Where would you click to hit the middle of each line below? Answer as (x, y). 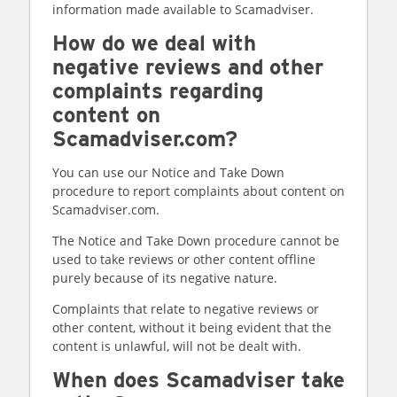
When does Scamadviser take (198, 380)
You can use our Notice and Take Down (168, 172)
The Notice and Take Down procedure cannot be (196, 241)
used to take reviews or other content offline (184, 259)
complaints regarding (158, 91)
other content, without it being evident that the (192, 327)
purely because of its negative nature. (165, 278)
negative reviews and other (188, 67)
